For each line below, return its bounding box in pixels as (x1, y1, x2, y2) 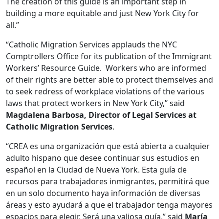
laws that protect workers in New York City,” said (6, 98, 185, 109)
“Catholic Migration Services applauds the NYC (6, 39, 177, 50)
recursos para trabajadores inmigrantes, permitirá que (6, 176, 209, 187)
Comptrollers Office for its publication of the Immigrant (6, 51, 212, 62)
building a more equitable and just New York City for (6, 8, 199, 19)
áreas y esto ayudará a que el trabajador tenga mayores (6, 199, 213, 210)
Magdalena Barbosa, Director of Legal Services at (6, 109, 197, 120)
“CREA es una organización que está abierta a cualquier (6, 141, 210, 152)
